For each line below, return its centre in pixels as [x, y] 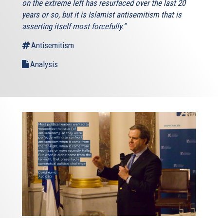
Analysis [44, 64]
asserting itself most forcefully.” [74, 26]
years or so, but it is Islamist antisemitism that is [102, 14]
